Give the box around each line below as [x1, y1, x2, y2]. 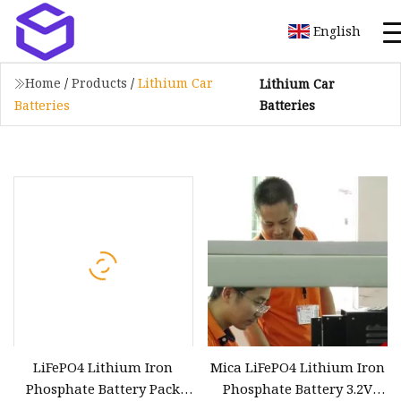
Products [72, 74, 127, 91]
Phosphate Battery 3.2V [223, 379, 373, 397]
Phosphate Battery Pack [26, 379, 181, 397]
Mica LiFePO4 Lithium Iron [210, 357, 386, 376]
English [313, 21, 361, 39]
